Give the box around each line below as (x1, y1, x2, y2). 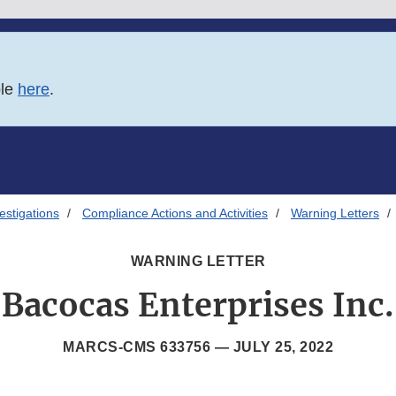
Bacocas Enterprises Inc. (2, 286, 394, 326)
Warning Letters (291, 206, 379, 221)
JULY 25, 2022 (232, 339, 333, 355)
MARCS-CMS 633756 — (63, 339, 233, 355)
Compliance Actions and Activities (82, 206, 268, 221)
